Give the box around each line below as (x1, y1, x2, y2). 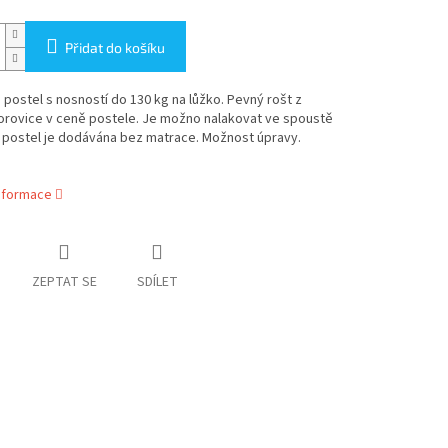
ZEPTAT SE (31, 272, 97, 293)
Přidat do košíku (64, 39, 165, 57)
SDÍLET (136, 272, 178, 293)
